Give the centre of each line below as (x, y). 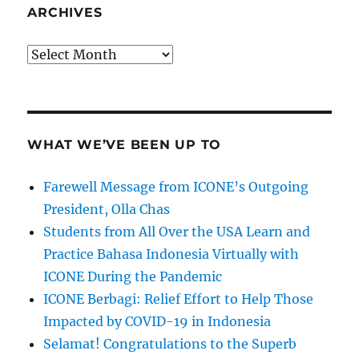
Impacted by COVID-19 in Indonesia (157, 321)
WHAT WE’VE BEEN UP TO (125, 144)
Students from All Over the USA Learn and (177, 231)
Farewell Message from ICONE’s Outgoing (176, 186)
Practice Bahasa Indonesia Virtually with (171, 254)
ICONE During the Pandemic (133, 276)
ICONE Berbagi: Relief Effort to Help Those (179, 298)
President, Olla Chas (107, 209)
